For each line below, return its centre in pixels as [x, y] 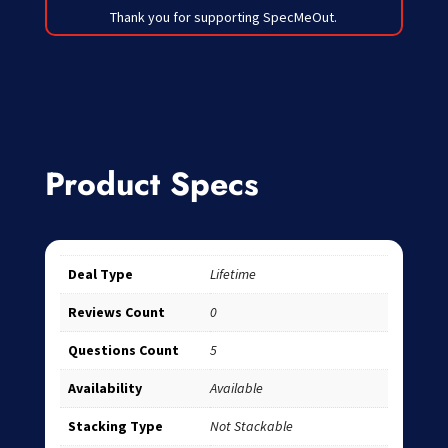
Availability [104, 388]
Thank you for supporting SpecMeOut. [224, 17]
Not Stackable [251, 426]
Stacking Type [115, 426]
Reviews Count [116, 312]
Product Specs [151, 184]
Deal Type [100, 274]
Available [236, 388]
